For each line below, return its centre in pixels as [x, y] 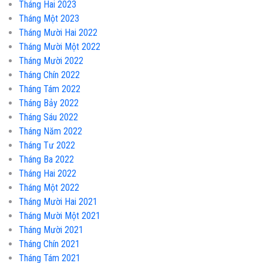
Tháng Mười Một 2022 [60, 46]
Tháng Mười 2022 [51, 60]
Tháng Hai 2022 [48, 173]
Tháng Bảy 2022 [49, 103]
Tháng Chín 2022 [49, 75]
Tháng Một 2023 [49, 18]
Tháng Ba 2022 [46, 159]
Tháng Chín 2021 [49, 244]
